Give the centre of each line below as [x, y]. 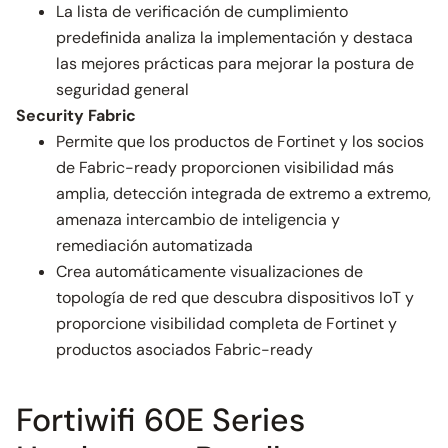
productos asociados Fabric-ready [184, 349]
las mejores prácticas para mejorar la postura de [235, 63]
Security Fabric [76, 115]
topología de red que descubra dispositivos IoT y [235, 297]
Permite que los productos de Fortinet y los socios [240, 141]
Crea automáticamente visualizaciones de [209, 271]
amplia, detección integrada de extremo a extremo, [243, 193]
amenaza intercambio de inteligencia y [198, 219]
